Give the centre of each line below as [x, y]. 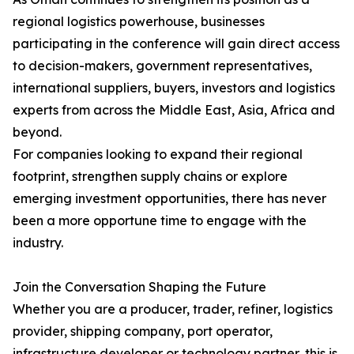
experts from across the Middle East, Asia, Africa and [174, 110]
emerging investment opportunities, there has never [169, 198]
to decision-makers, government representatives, [162, 66]
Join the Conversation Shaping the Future [139, 287]
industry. [38, 243]
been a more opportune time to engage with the [160, 220]
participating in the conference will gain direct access [176, 43]
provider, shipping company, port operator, [143, 331]
